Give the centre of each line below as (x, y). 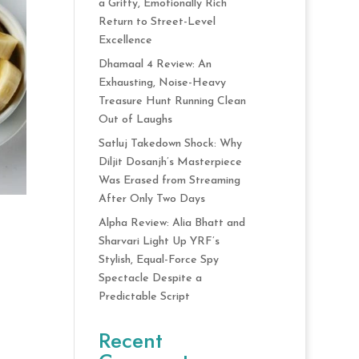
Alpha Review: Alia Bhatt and (172, 223)
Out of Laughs (136, 120)
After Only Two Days (152, 199)
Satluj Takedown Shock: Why (171, 144)
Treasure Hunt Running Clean (173, 101)
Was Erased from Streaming (170, 181)
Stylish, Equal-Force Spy (159, 260)
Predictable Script (145, 297)
